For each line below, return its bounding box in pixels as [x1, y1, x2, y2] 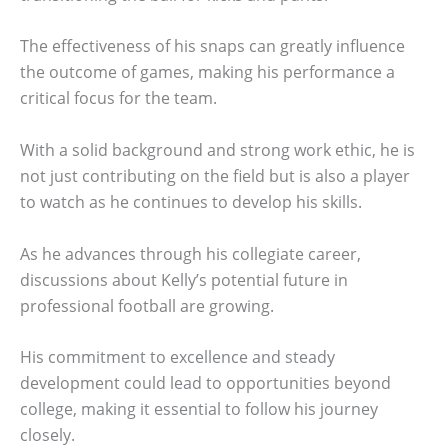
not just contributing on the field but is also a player [20, 164, 410, 187]
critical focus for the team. [20, 87, 217, 110]
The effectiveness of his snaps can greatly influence [20, 35, 405, 58]
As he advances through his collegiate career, [20, 242, 361, 265]
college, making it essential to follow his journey [20, 398, 378, 421]
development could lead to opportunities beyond [20, 372, 391, 395]
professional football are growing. [20, 294, 274, 317]
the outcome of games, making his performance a [20, 61, 395, 84]
